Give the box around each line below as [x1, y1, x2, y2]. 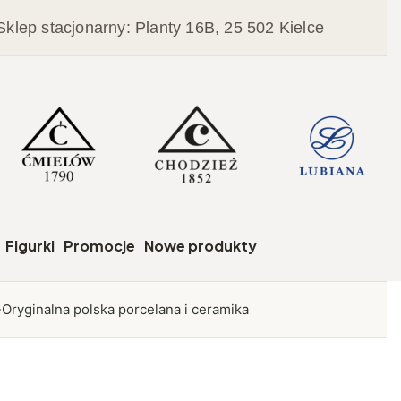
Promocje [63, 236, 135, 255]
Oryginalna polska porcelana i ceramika [2, 301, 249, 318]
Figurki [4, 236, 55, 255]
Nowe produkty [143, 236, 257, 255]
